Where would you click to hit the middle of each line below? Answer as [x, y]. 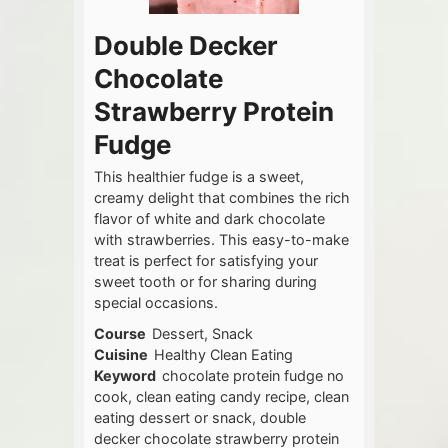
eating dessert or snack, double [200, 418]
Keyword [125, 376]
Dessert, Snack [202, 334]
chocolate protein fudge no [252, 376]
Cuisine [121, 355]
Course [120, 334]
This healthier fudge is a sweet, [199, 177]
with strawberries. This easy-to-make [221, 240]
